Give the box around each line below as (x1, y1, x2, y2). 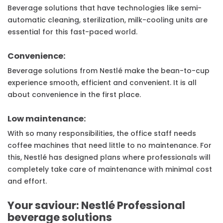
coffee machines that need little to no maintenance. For (7, 140, 212, 151)
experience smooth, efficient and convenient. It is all (7, 78, 197, 88)
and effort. (7, 176, 47, 187)
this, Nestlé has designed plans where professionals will (7, 152, 211, 163)
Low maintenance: (7, 113, 86, 125)
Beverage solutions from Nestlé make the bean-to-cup (7, 66, 210, 76)
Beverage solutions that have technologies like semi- (7, 3, 202, 13)
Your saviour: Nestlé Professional (7, 198, 185, 213)
